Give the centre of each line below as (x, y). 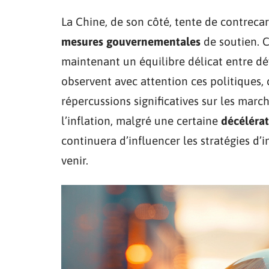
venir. (75, 160)
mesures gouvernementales (131, 41)
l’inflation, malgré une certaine (141, 121)
